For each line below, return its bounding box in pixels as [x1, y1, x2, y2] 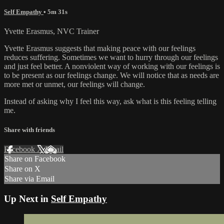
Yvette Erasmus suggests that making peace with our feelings [4, 43, 195, 52]
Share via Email [4, 174, 54, 183]
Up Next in [4, 193, 51, 204]
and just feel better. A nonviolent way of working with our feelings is [4, 61, 220, 70]
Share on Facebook [4, 154, 65, 163]
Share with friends [4, 126, 55, 134]
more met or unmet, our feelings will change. [4, 79, 145, 88]
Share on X [4, 164, 40, 173]
